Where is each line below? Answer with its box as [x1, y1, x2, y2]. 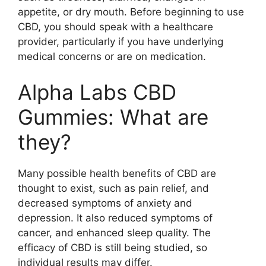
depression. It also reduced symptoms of [18, 211, 213, 224]
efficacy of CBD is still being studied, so [18, 241, 207, 254]
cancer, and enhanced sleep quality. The [18, 226, 211, 239]
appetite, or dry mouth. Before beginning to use [18, 6, 244, 18]
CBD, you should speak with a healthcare [18, 21, 213, 33]
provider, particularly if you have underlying [18, 36, 223, 47]
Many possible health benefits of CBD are [18, 167, 216, 179]
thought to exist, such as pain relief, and [18, 182, 209, 194]
